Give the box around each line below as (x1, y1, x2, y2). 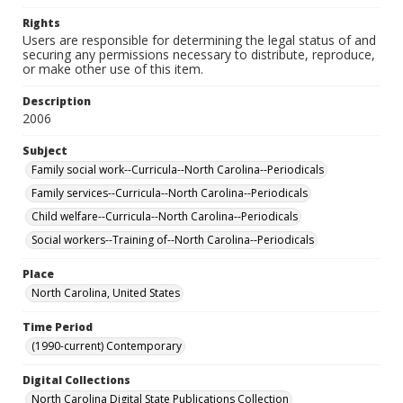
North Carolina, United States (31, 285, 180, 300)
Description (22, 94, 91, 109)
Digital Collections (22, 372, 130, 388)
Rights (22, 15, 60, 31)
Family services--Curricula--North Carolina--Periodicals (31, 185, 308, 201)
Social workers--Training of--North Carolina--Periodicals (31, 232, 314, 247)
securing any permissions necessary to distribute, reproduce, (22, 46, 375, 63)
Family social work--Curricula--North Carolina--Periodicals (31, 162, 324, 177)
